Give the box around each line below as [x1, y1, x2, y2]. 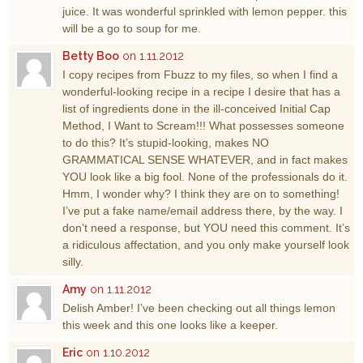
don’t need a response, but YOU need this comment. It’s [62, 220, 351, 234]
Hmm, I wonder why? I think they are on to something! [62, 186, 340, 200]
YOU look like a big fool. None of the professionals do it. [62, 169, 348, 183]
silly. [62, 254, 84, 268]
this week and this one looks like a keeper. [62, 318, 279, 331]
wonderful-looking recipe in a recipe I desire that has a [62, 84, 341, 98]
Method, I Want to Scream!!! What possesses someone [62, 118, 345, 132]
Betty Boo [62, 49, 120, 62]
